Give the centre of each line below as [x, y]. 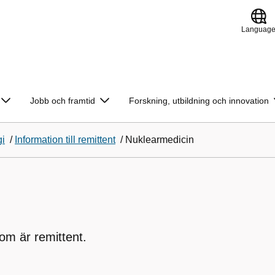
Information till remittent [65, 140]
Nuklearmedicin [160, 140]
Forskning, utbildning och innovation [199, 101]
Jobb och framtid [63, 101]
